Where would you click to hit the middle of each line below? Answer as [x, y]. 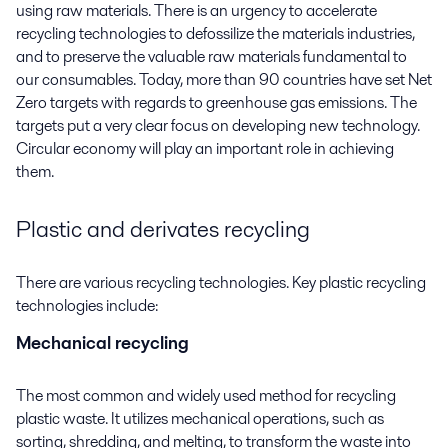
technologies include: [87, 305]
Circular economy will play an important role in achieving [205, 148]
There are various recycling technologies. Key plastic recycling [221, 282]
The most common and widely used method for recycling [206, 396]
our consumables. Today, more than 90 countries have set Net [224, 79]
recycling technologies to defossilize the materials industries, [215, 33]
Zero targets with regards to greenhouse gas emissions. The [216, 102]
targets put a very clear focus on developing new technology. [218, 125]
